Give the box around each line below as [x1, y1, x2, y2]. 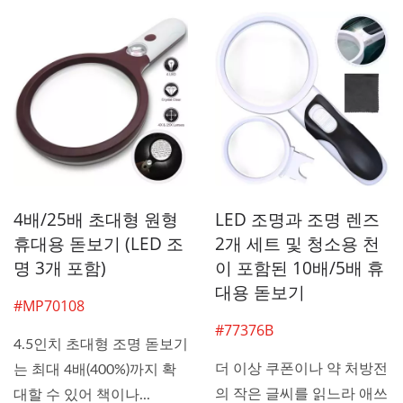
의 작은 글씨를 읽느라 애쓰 [215, 386, 388, 401]
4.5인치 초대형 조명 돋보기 [13, 336, 188, 352]
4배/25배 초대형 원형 [13, 207, 178, 231]
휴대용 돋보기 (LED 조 [13, 231, 184, 255]
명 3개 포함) [13, 255, 106, 280]
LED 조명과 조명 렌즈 [215, 207, 380, 231]
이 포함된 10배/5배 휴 [215, 255, 384, 280]
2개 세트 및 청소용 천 [215, 231, 380, 255]
